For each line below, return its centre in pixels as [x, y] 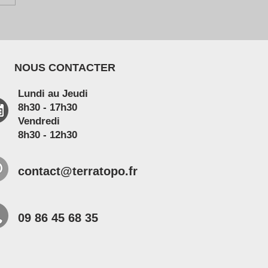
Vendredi [39, 121]
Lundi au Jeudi [53, 94]
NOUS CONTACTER [65, 68]
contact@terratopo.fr [78, 171]
